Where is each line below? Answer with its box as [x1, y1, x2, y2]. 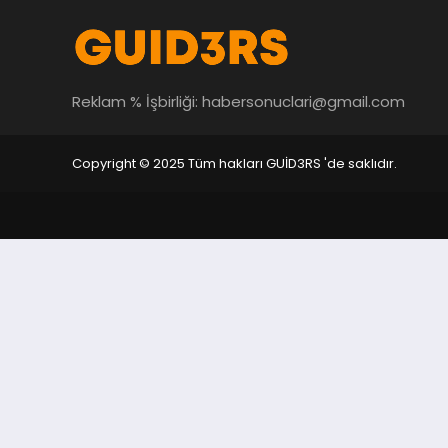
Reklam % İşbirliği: [72, 90, 202, 112]
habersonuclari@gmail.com [202, 90, 405, 112]
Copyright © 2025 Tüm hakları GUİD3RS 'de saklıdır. [72, 154, 397, 173]
